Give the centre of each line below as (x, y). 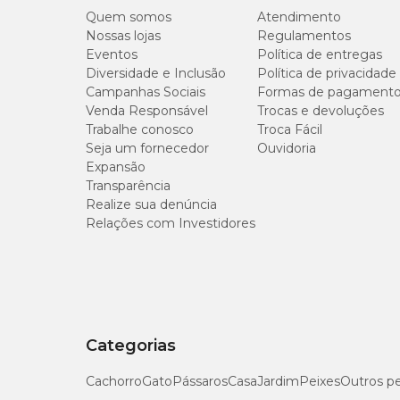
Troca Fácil (290, 129)
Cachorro (114, 381)
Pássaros (200, 381)
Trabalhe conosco (140, 129)
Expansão (116, 167)
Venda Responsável (147, 111)
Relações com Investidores (171, 223)
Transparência (128, 186)
